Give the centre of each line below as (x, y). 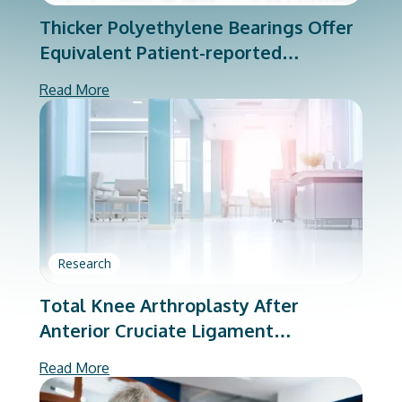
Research (84, 263)
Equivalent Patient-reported (161, 52)
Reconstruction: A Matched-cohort (187, 355)
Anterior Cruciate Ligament (157, 330)
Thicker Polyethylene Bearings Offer (197, 26)
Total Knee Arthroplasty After (169, 305)
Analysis (75, 380)
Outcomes (84, 77)
